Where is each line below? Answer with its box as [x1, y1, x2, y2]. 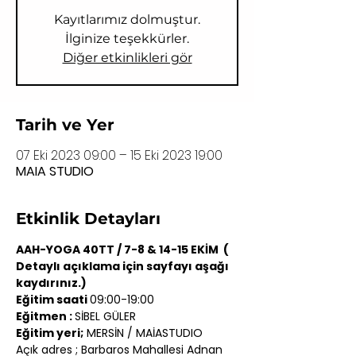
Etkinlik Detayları [16, 209, 161, 228]
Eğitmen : [16, 308, 75, 324]
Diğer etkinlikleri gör [62, 50, 192, 65]
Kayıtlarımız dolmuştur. [54, 12, 200, 27]
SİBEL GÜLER [75, 308, 136, 324]
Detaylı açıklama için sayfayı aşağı [16, 258, 231, 274]
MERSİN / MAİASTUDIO [83, 325, 203, 341]
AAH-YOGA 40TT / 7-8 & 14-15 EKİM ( [16, 242, 231, 257]
